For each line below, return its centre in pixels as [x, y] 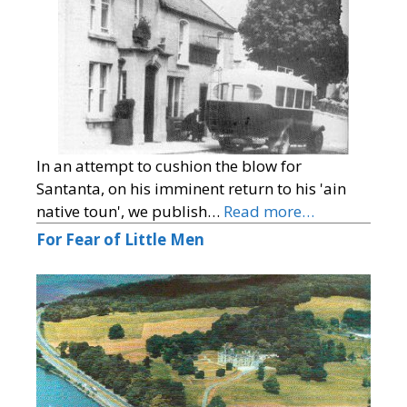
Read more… [269, 212]
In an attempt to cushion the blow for [169, 166]
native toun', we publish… [130, 212]
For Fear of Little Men [120, 240]
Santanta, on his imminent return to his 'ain [191, 189]
